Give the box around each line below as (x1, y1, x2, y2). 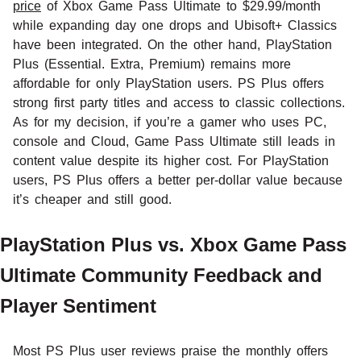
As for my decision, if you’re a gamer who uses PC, (13, 114, 326, 129)
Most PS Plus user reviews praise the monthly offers (13, 343, 328, 358)
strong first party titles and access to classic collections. (13, 95, 345, 110)
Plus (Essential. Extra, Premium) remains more (13, 56, 291, 71)
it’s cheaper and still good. (13, 192, 172, 206)
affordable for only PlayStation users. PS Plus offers (13, 76, 324, 90)
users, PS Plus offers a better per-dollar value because (13, 172, 342, 187)
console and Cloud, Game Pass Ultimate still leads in (13, 134, 335, 148)
